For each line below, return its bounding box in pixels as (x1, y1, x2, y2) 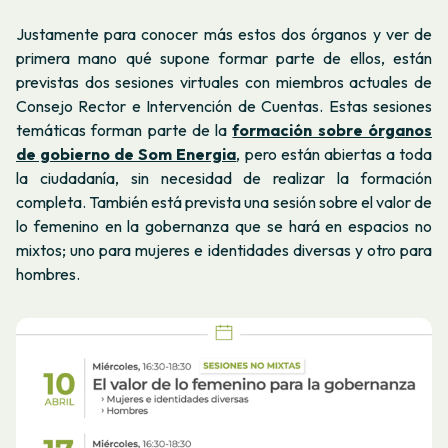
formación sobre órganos (232, 120, 433, 141)
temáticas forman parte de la (16, 120, 233, 141)
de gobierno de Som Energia (16, 144, 237, 165)
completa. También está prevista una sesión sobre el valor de (16, 192, 432, 213)
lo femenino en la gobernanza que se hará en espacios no (16, 216, 432, 237)
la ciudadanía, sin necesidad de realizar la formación (16, 168, 432, 189)
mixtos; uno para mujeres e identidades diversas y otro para (16, 240, 432, 261)
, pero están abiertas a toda (236, 144, 433, 165)
